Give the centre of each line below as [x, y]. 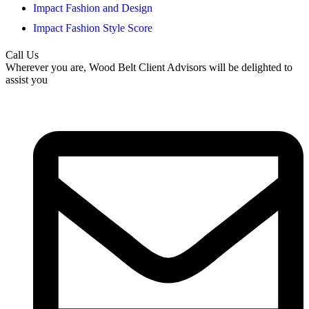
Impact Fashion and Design [93, 8]
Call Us [22, 55]
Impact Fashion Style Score [93, 28]
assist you [27, 80]
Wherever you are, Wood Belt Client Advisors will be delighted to [149, 68]
